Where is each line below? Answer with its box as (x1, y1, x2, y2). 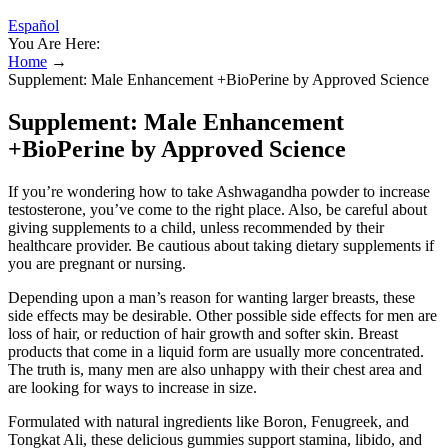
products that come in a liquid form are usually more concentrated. (8, 342, 424, 360)
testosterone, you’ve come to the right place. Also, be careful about (8, 200, 427, 218)
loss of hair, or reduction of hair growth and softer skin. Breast (8, 324, 398, 342)
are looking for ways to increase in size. (8, 378, 257, 396)
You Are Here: (8, 35, 100, 52)
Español (8, 17, 59, 34)
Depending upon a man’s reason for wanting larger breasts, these (8, 288, 415, 306)
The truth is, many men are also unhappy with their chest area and (8, 360, 422, 378)
